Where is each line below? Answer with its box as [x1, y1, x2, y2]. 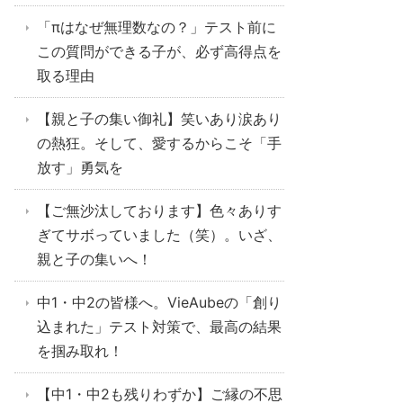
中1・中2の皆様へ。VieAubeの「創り [37, 293, 282, 311]
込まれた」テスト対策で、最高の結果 [37, 318, 282, 336]
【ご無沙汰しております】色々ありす [37, 201, 282, 219]
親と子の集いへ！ [37, 250, 152, 268]
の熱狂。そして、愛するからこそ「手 [37, 134, 282, 152]
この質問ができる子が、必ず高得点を [37, 42, 282, 60]
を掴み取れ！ [37, 342, 123, 360]
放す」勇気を [37, 158, 123, 176]
